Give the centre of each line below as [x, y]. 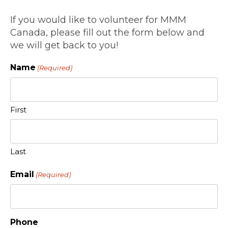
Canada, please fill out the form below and [107, 33]
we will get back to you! [64, 46]
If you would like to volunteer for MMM [98, 20]
